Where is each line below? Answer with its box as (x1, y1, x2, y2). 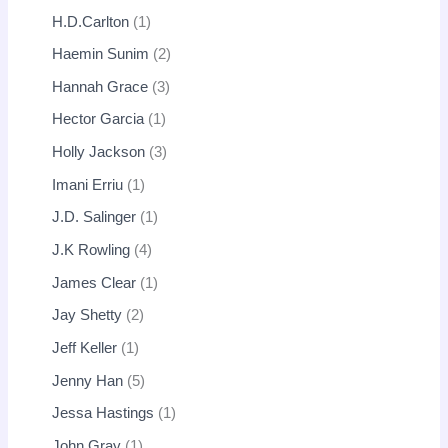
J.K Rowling (52, 242, 131, 259)
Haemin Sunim (52, 46, 150, 63)
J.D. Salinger (52, 209, 137, 226)
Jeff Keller (52, 339, 118, 356)
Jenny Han (52, 372, 124, 389)
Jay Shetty (52, 307, 123, 324)
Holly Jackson (52, 144, 146, 161)
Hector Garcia (52, 111, 145, 128)
